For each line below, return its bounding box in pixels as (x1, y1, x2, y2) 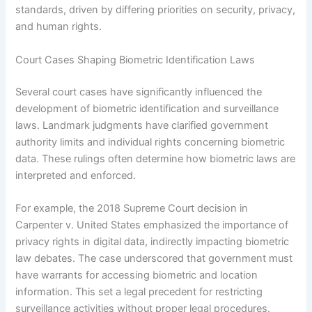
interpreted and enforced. (15, 169, 136, 182)
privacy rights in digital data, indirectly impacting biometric (15, 235, 290, 248)
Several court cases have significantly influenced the (15, 85, 263, 98)
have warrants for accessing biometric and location (15, 268, 258, 281)
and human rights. (15, 20, 102, 33)
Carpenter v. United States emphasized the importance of (15, 218, 289, 231)
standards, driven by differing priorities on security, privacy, (15, 3, 296, 17)
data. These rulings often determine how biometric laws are (15, 152, 296, 165)
